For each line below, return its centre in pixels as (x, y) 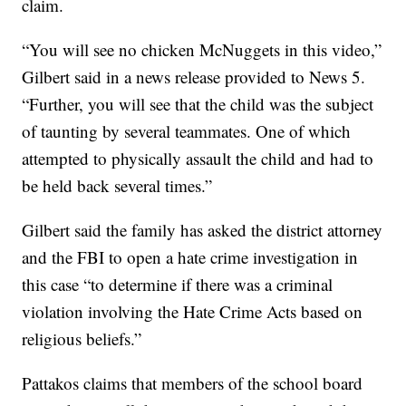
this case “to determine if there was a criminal (178, 285)
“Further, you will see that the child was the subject (198, 104)
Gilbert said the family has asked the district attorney (203, 230)
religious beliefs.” (82, 339)
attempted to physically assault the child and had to (198, 159)
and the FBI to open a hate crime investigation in (190, 257)
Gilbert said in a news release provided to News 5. (194, 77)
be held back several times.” (117, 186)
